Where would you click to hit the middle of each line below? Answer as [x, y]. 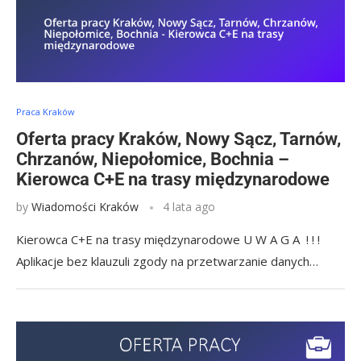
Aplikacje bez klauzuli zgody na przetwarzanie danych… [167, 261]
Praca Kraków [46, 112]
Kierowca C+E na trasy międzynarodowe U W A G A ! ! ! [168, 239]
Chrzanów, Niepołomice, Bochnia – [153, 159]
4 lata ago [189, 207]
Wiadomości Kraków [85, 207]
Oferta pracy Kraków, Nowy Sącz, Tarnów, [178, 139]
